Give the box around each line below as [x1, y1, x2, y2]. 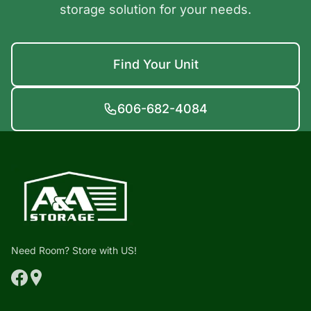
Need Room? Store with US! [11, 244, 137, 256]
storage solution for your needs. [60, 2, 251, 17]
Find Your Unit [112, 57, 199, 72]
